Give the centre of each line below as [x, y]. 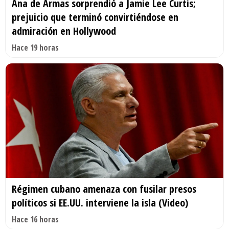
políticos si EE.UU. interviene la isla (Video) [100, 202]
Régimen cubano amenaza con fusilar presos [104, 189]
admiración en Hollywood [64, 31]
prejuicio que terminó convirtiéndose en [95, 17]
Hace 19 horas [35, 48]
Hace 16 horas [35, 219]
